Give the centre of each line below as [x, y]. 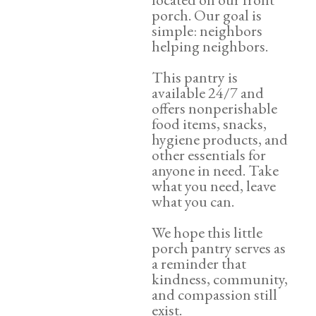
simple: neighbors [207, 31]
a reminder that [199, 263]
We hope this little [207, 232]
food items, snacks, [209, 124]
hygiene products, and [220, 139]
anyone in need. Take [215, 170]
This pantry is [195, 77]
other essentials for [209, 155]
